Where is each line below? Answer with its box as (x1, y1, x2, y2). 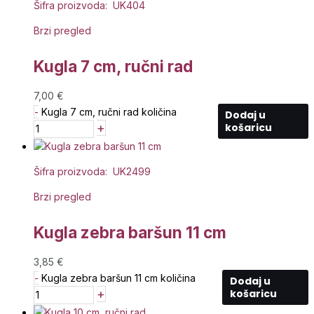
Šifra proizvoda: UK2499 (34, 165, 151, 177)
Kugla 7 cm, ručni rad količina (41, 105, 177, 118)
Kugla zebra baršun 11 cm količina (41, 271, 196, 284)
